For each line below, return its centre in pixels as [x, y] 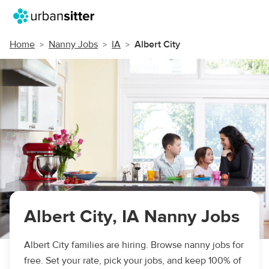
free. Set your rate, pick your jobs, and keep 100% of [133, 261]
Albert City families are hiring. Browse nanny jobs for [134, 245]
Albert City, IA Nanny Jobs [132, 216]
